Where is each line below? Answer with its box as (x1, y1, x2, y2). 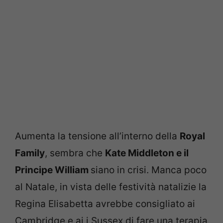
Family (15, 147, 45, 159)
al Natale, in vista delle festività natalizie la (15, 181, 207, 193)
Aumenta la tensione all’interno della (15, 130, 180, 142)
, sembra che (45, 147, 105, 159)
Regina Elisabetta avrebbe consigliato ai (15, 198, 195, 210)
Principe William (15, 164, 91, 176)
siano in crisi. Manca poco (91, 164, 207, 176)
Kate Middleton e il (105, 147, 189, 159)
